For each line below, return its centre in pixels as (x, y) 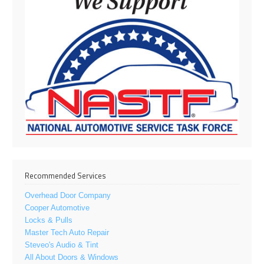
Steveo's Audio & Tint (62, 245)
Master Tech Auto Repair (67, 232)
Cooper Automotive (57, 207)
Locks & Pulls (49, 220)
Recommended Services (66, 175)
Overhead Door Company (68, 195)
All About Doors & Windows (72, 257)
